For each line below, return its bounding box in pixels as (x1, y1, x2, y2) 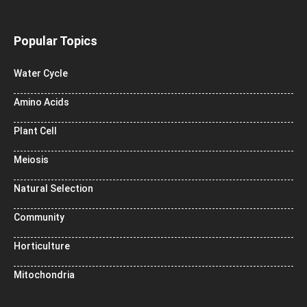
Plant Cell (14, 125, 57, 137)
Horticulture (14, 241, 70, 252)
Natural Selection (14, 183, 93, 195)
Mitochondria (14, 269, 75, 281)
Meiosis (14, 154, 49, 166)
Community (14, 212, 64, 223)
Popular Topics (14, 34, 97, 49)
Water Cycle (14, 68, 68, 79)
